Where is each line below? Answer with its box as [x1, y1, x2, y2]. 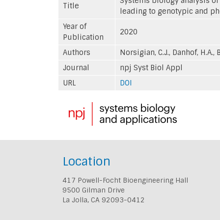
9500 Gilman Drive [62, 185, 125, 194]
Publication [63, 32, 104, 42]
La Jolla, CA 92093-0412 [62, 195, 145, 204]
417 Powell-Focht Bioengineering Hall [62, 175, 188, 185]
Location [62, 153, 110, 169]
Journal [63, 62, 89, 73]
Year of [63, 21, 86, 31]
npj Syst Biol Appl [120, 62, 183, 73]
